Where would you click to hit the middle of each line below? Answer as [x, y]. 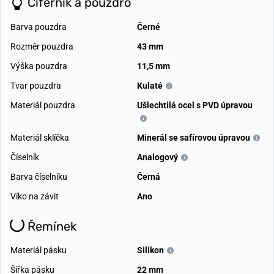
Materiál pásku [39, 250]
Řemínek [50, 226]
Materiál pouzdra [43, 105]
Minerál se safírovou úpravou [194, 137]
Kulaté [150, 85]
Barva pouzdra [39, 27]
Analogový [157, 157]
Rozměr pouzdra [42, 46]
